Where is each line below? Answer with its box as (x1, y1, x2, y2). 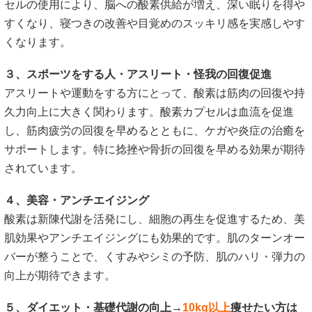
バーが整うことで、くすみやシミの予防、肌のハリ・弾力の (4, 251, 305, 263)
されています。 (4, 162, 82, 175)
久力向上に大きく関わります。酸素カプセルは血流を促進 (4, 106, 294, 118)
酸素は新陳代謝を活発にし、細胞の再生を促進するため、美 (4, 213, 305, 226)
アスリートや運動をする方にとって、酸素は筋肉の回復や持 (4, 87, 305, 100)
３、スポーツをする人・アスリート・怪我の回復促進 (4, 68, 272, 81)
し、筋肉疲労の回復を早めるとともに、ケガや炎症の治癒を (4, 125, 305, 137)
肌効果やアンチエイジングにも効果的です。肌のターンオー (4, 232, 305, 244)
